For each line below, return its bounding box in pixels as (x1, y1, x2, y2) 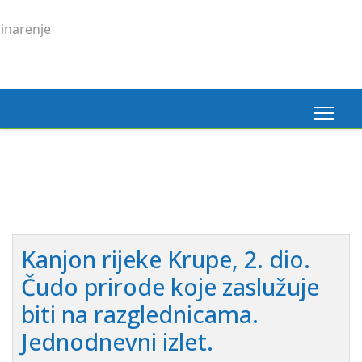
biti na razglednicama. (21, 298, 259, 330)
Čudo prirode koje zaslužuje (21, 271, 319, 302)
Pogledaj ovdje (40, 190, 149, 212)
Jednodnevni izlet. (21, 326, 213, 357)
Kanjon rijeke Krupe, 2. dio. (21, 243, 310, 275)
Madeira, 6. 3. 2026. (12, 131, 254, 166)
